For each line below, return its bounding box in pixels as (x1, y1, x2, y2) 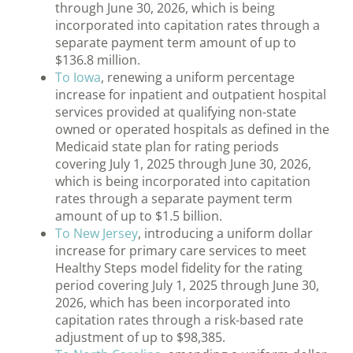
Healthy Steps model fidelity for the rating (55, 259, 303, 277)
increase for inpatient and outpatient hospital (55, 86, 326, 104)
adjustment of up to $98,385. (55, 329, 225, 347)
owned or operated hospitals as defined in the (55, 121, 329, 139)
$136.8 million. (55, 51, 140, 69)
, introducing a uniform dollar (138, 225, 313, 243)
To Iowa (55, 69, 101, 87)
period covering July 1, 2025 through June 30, (55, 277, 319, 295)
